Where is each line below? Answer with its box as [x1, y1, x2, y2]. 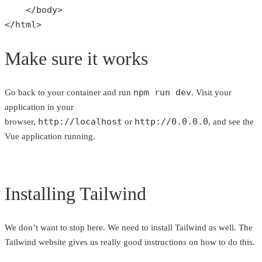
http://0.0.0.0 [135, 116, 208, 127]
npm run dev [133, 87, 191, 98]
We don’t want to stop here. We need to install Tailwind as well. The [5, 223, 253, 233]
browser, [5, 116, 38, 126]
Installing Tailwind [5, 183, 146, 205]
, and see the [208, 116, 254, 126]
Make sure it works [5, 48, 148, 70]
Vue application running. [5, 131, 95, 141]
